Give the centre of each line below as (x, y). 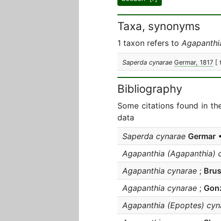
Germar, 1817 (194, 62)
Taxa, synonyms (159, 26)
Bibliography (150, 89)
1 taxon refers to (149, 43)
